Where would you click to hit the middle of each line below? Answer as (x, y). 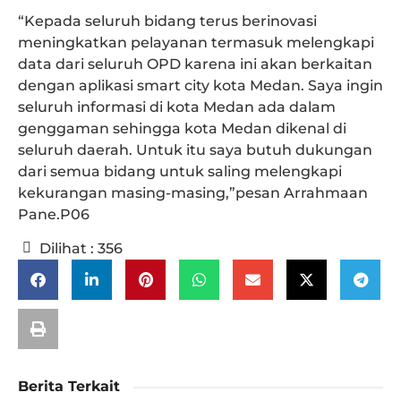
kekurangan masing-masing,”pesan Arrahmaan (193, 192)
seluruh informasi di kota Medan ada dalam (177, 107)
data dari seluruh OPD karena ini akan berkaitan (195, 64)
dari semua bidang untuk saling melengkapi (180, 171)
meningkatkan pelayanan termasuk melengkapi (196, 42)
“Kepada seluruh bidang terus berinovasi (167, 21)
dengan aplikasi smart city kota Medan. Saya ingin (200, 85)
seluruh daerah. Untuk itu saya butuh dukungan (195, 149)
